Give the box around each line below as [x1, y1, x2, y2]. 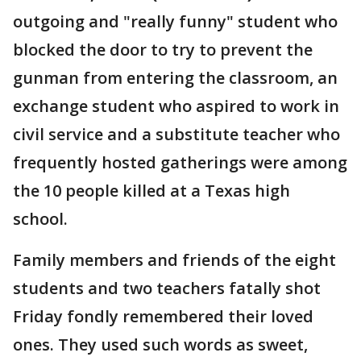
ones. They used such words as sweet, [13, 334, 308, 355]
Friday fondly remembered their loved [13, 305, 313, 327]
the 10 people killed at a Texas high [13, 180, 290, 201]
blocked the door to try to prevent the [13, 39, 313, 60]
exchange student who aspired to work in [13, 95, 339, 117]
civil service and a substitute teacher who [13, 123, 340, 145]
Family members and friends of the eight [13, 249, 336, 271]
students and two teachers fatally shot [13, 277, 321, 299]
